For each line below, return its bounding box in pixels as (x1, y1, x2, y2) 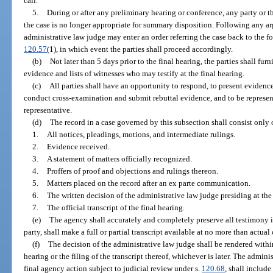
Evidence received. (46, 141, 110, 151)
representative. (24, 105, 73, 115)
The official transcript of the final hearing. (46, 202, 185, 212)
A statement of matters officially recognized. (46, 154, 192, 163)
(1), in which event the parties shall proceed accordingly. (47, 44, 233, 54)
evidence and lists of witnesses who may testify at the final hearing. (24, 68, 245, 78)
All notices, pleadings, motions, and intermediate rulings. (46, 129, 235, 139)
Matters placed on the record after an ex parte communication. (46, 178, 250, 188)
